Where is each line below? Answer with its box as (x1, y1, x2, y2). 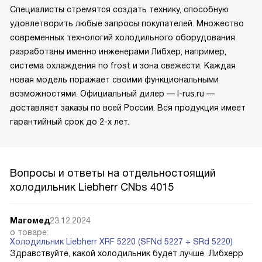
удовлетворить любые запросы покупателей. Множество (10, 19, 244, 29)
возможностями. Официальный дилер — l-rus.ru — (10, 89, 215, 99)
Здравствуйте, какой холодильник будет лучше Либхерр (10, 249, 243, 258)
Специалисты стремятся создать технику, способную (10, 5, 229, 15)
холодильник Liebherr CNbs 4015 (10, 181, 174, 194)
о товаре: (10, 227, 49, 237)
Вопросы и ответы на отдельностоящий (10, 167, 216, 180)
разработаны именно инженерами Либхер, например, (10, 47, 226, 57)
